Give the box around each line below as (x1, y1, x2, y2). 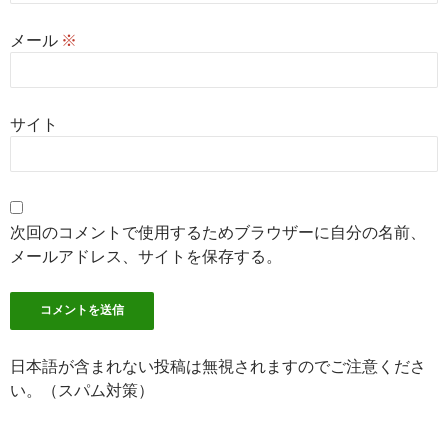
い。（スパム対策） (10, 379, 154, 399)
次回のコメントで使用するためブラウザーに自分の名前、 (10, 221, 426, 241)
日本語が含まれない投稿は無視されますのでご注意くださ (10, 355, 426, 375)
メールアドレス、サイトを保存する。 (10, 245, 282, 265)
